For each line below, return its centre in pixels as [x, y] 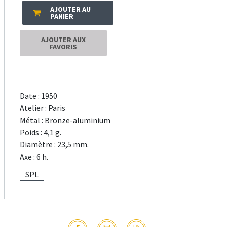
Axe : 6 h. [34, 157]
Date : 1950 [39, 96]
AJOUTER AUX [63, 40]
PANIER [62, 16]
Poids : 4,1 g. [41, 133]
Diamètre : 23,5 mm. [54, 145]
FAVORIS [63, 47]
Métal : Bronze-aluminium [65, 120]
